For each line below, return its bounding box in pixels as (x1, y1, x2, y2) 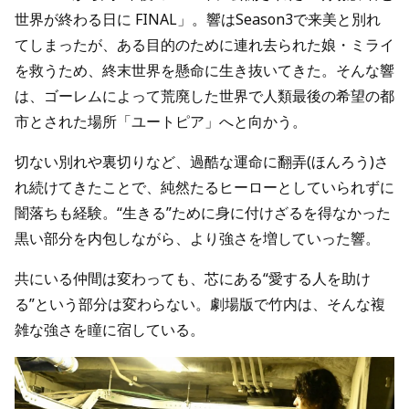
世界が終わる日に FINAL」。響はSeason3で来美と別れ (15, 9, 381, 30)
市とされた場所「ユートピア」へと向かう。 (15, 111, 307, 132)
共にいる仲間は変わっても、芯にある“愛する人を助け (15, 268, 371, 289)
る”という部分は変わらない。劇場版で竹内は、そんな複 (15, 294, 385, 315)
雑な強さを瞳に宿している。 (15, 320, 204, 341)
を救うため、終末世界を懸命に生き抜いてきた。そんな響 (15, 60, 394, 81)
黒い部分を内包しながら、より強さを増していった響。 (15, 228, 380, 249)
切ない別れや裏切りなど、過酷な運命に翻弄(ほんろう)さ (15, 152, 389, 173)
